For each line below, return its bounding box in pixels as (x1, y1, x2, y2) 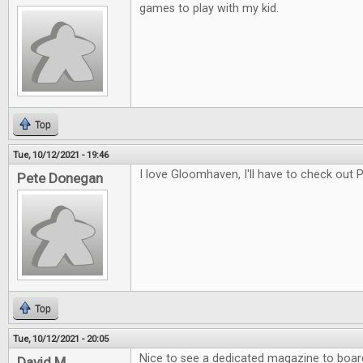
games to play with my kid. (139, 2, 279, 15)
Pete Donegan (17, 170, 103, 186)
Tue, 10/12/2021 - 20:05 (13, 333, 109, 344)
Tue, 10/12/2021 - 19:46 (13, 149, 109, 160)
